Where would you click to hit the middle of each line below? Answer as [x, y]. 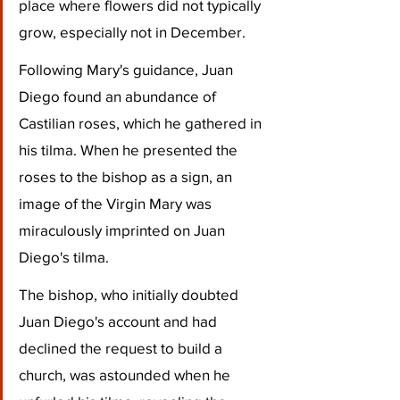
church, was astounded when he [126, 374]
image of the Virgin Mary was [117, 203]
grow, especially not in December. [134, 31]
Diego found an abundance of [119, 96]
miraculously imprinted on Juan [124, 229]
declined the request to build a [122, 347]
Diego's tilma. [64, 256]
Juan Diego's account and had [120, 321]
